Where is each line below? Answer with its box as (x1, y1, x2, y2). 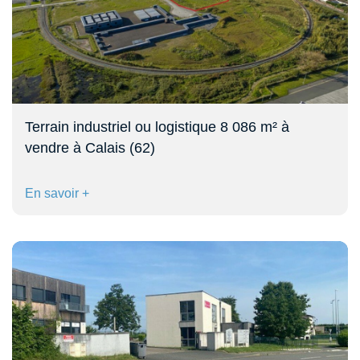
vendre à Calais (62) (25, 139, 155, 156)
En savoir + (25, 186, 89, 200)
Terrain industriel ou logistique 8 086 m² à (25, 118, 289, 135)
